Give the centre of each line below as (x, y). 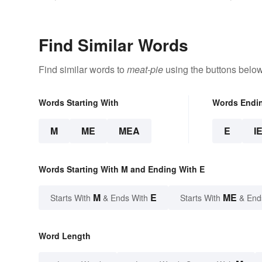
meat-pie (145, 69)
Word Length (65, 235)
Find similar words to (83, 69)
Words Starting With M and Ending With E (122, 169)
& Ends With (125, 197)
